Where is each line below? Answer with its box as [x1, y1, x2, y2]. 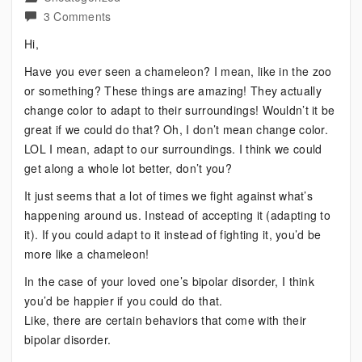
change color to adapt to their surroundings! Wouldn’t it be [24, 102, 335, 118]
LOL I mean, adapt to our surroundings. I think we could [24, 141, 322, 157]
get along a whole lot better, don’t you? [24, 160, 233, 176]
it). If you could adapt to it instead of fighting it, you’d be [24, 226, 322, 242]
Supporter [110, 46, 164, 62]
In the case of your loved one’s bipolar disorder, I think [24, 273, 315, 289]
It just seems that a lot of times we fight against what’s [24, 187, 314, 204]
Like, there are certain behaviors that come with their [24, 312, 307, 328]
